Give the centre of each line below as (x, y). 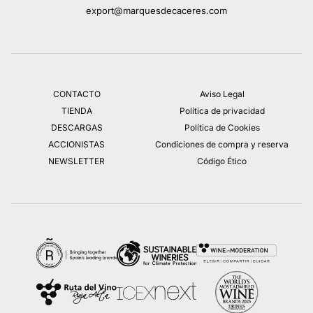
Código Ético (222, 161)
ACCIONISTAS (77, 144)
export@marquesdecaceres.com (156, 10)
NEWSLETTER (77, 161)
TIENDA (77, 110)
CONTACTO (77, 94)
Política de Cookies (222, 127)
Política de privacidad (222, 110)
